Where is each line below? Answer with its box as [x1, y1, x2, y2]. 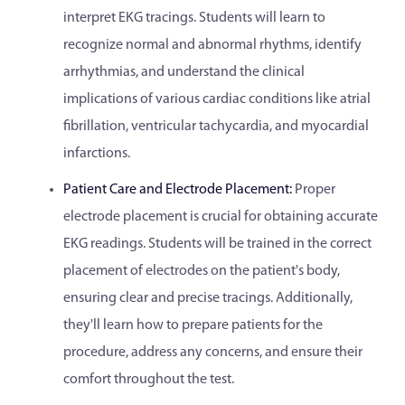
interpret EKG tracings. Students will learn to [63, 11, 325, 25]
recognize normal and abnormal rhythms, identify [63, 38, 362, 52]
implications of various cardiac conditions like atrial [63, 92, 371, 107]
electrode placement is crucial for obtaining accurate [63, 210, 378, 224]
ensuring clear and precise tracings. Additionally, [63, 291, 353, 306]
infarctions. [63, 146, 130, 161]
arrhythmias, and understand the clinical [63, 65, 305, 80]
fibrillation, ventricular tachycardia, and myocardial [63, 119, 369, 134]
